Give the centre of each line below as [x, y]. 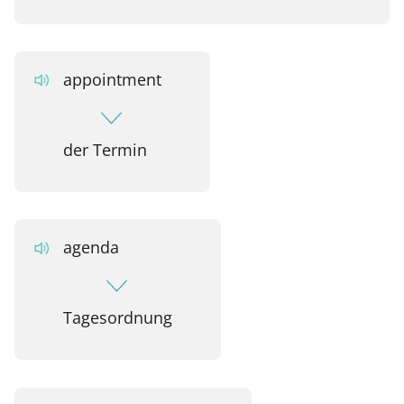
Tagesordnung [117, 317]
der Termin [105, 150]
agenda [91, 247]
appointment [112, 79]
